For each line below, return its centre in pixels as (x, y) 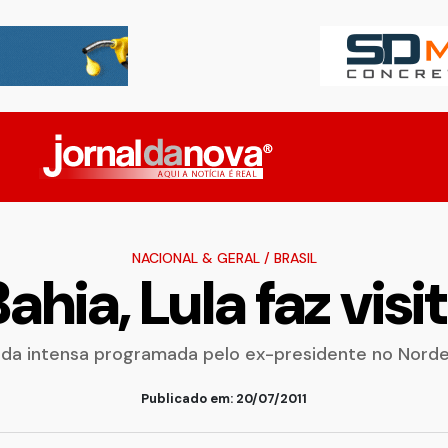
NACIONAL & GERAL (195, 258)
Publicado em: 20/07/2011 (224, 398)
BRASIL (295, 258)
